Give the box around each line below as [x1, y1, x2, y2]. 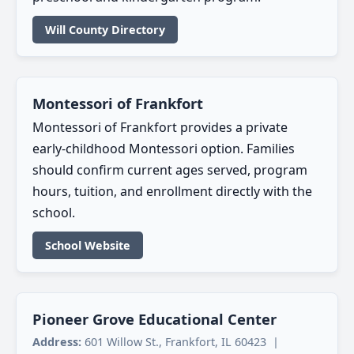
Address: [32, 333, 81, 349]
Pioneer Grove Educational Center [32, 308, 277, 329]
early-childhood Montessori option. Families [32, 139, 295, 157]
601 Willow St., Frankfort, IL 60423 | [81, 333, 282, 349]
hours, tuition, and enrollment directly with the [32, 182, 312, 200]
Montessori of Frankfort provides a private [32, 118, 288, 136]
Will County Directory [45, 21, 165, 37]
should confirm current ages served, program [32, 160, 307, 179]
